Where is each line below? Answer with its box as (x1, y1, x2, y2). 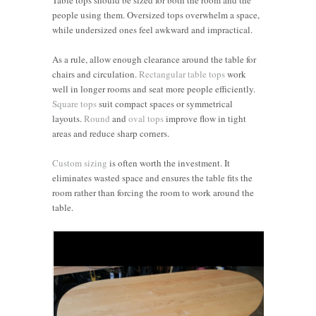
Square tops (52, 97, 97, 110)
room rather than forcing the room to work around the (52, 186, 254, 199)
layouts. (52, 111, 84, 125)
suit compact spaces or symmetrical (97, 97, 233, 110)
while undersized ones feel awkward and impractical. (52, 23, 253, 36)
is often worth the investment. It (107, 156, 230, 169)
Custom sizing (52, 156, 107, 169)
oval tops (128, 111, 164, 125)
